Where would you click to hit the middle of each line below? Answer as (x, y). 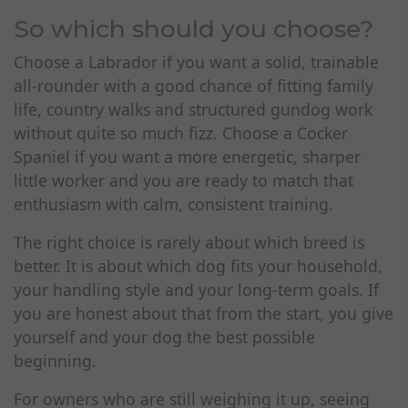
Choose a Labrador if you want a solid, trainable (196, 62)
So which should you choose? (194, 29)
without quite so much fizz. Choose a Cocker (181, 133)
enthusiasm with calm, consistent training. (173, 204)
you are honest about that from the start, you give (204, 313)
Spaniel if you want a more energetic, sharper (187, 157)
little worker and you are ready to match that (184, 180)
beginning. (55, 361)
